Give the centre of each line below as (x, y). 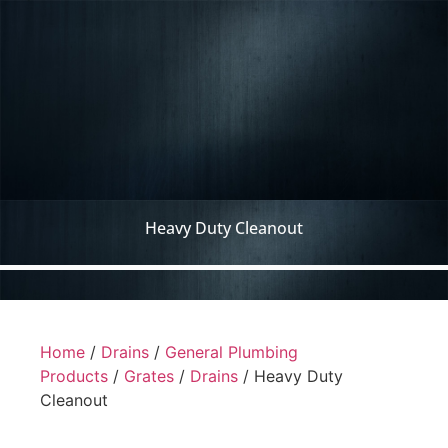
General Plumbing (231, 352)
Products (74, 376)
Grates (149, 376)
